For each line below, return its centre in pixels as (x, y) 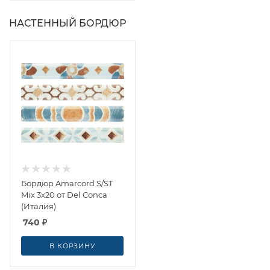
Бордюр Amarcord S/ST (67, 183)
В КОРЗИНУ (72, 246)
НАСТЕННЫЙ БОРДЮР (67, 23)
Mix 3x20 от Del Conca (64, 194)
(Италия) (39, 206)
